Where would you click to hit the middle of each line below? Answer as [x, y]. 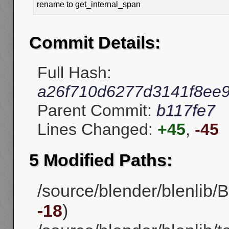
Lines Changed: [97, 130]
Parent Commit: [97, 111]
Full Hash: [74, 73]
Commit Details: [95, 43]
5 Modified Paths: [101, 160]
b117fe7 [186, 111]
